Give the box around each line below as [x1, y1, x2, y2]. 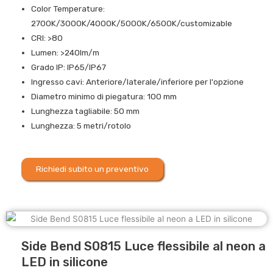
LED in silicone [21, 255, 108, 270]
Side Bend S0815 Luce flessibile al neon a [21, 239, 266, 254]
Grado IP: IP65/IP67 [31, 62, 107, 73]
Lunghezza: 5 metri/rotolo [31, 121, 132, 131]
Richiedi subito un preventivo [36, 163, 149, 174]
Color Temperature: [31, 4, 105, 14]
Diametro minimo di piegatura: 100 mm [31, 91, 177, 102]
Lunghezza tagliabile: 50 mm [31, 106, 140, 116]
